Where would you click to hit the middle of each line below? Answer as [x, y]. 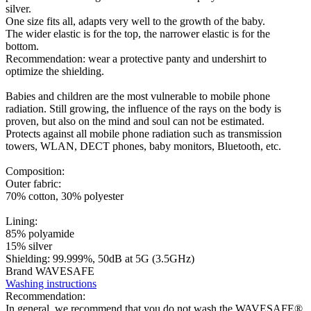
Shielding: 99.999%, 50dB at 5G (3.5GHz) [100, 258]
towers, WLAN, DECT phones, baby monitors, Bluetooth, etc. [143, 146]
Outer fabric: [33, 183]
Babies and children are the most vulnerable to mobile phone [138, 96]
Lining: [22, 221]
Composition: [35, 171]
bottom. [22, 46]
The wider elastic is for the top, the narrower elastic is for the [138, 33]
